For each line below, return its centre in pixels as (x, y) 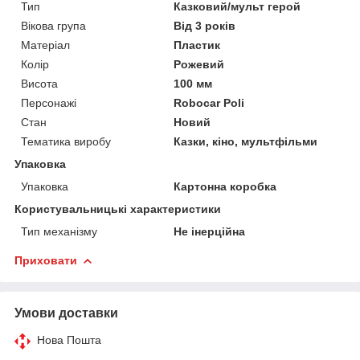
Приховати (46, 260)
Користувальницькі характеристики (118, 209)
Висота (39, 83)
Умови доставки (66, 313)
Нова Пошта (69, 340)
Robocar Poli (209, 102)
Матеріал (45, 45)
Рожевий (199, 64)
